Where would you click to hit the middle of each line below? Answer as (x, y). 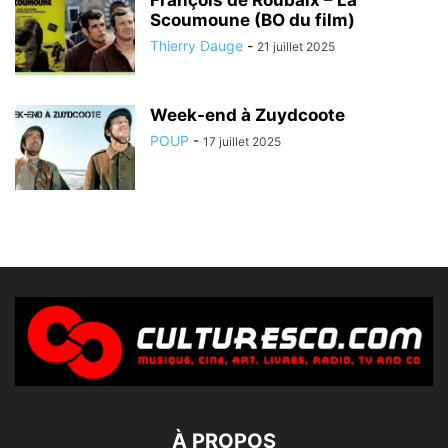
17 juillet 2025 (242, 141)
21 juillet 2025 (296, 46)
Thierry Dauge (196, 45)
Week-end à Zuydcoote (247, 114)
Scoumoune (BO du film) (252, 19)
